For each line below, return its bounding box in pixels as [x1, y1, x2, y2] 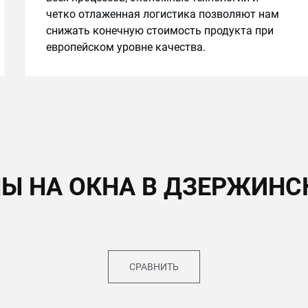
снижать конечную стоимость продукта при [45, 24, 274, 37]
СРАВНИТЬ [129, 261, 179, 272]
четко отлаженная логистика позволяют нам [45, 8, 279, 21]
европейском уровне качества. [45, 41, 206, 54]
